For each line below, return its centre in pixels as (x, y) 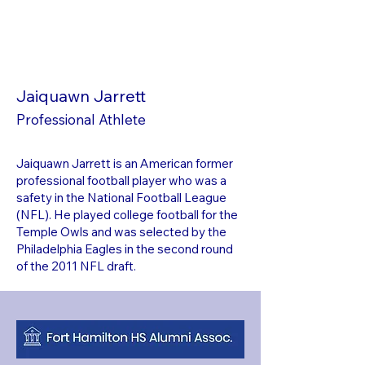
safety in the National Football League (121, 198)
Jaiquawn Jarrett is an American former (125, 164)
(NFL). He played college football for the (127, 215)
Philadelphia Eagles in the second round (125, 249)
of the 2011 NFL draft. (76, 266)
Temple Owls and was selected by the (121, 232)
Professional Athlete (81, 120)
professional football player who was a (121, 181)
